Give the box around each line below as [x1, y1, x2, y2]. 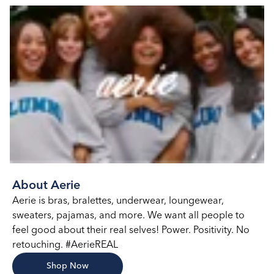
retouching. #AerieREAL [12, 240, 118, 250]
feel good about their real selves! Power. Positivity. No [12, 225, 250, 235]
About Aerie [12, 179, 80, 192]
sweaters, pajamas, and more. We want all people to [12, 210, 245, 221]
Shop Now [46, 261, 89, 270]
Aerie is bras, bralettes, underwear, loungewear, [12, 196, 224, 206]
